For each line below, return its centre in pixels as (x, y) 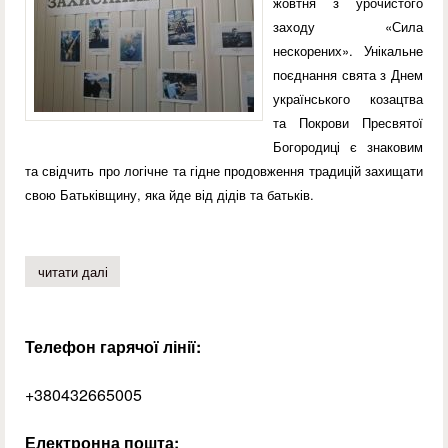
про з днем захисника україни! (199, 271)
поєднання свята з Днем (348, 75)
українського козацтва (348, 99)
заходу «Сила (348, 27)
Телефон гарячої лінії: (113, 346)
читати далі (72, 271)
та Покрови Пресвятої (348, 123)
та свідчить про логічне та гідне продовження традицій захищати (224, 171)
